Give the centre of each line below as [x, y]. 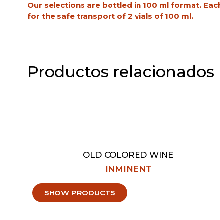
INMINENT [128, 169]
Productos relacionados [121, 72]
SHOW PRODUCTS [80, 193]
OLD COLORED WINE [128, 155]
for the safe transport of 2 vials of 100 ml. [110, 16]
